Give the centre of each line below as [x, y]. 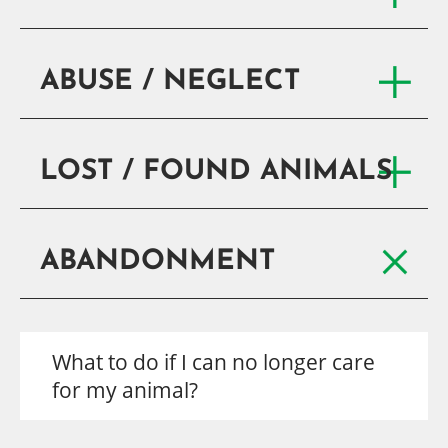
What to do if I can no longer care [213, 362]
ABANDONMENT [158, 262]
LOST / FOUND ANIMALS [216, 172]
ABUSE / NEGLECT [170, 82]
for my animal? [125, 390]
